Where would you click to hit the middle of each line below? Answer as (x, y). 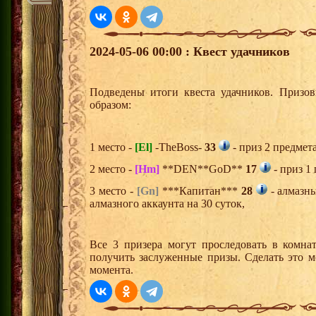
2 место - (112, 169)
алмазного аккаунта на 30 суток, (167, 203)
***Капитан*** (200, 190)
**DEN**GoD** (202, 169)
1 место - (112, 147)
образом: (110, 104)
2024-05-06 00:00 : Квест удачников (190, 51)
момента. (111, 269)
